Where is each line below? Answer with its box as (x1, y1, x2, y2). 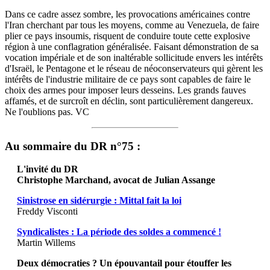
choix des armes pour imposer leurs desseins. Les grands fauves (5, 84, 246, 95)
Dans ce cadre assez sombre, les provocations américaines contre (5, 8, 250, 19)
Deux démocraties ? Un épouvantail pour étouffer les (17, 258, 231, 269)
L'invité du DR (17, 164, 78, 175)
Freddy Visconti (17, 206, 78, 217)
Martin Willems (17, 237, 75, 248)
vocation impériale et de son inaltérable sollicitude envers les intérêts (5, 52, 263, 63)
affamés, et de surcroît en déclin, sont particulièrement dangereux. (5, 95, 253, 106)
